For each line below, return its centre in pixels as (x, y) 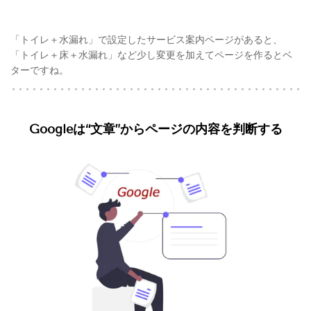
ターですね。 (40, 70)
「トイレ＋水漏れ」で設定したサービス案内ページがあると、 (146, 39)
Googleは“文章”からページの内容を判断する (155, 129)
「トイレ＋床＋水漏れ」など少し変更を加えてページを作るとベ (151, 54)
